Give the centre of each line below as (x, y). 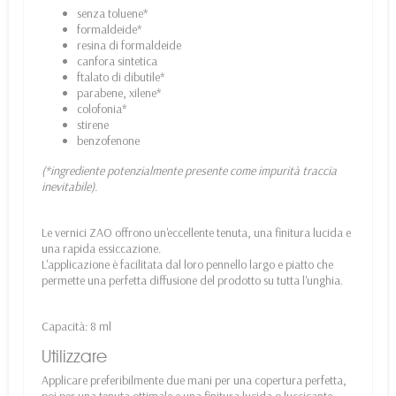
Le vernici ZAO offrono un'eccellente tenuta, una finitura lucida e (196, 233)
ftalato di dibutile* (121, 77)
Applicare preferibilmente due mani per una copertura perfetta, (194, 381)
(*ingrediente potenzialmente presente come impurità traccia (189, 171)
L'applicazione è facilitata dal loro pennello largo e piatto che (187, 265)
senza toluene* (113, 14)
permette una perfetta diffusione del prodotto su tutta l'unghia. (192, 281)
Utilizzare (74, 357)
